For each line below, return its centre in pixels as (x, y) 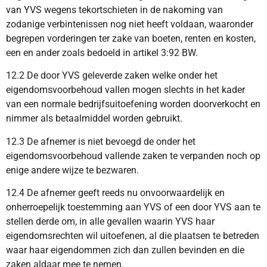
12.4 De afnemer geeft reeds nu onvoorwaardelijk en (115, 193)
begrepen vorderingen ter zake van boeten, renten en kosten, (131, 38)
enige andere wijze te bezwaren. (72, 170)
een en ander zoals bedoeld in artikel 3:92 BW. (102, 52)
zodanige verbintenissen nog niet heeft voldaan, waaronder (130, 24)
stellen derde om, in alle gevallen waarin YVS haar (110, 222)
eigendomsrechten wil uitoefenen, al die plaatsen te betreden (133, 236)
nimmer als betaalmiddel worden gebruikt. (94, 119)
